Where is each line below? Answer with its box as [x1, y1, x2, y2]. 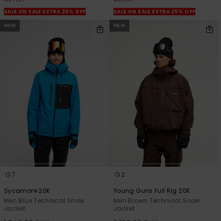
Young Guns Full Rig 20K [113, 186, 190, 195]
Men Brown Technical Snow [113, 196, 200, 205]
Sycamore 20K [4, 186, 50, 195]
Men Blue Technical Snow [4, 196, 85, 205]
